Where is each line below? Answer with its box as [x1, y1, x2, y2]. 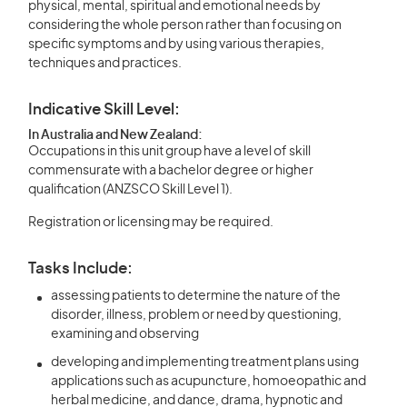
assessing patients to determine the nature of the [51, 290, 341, 303]
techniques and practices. [28, 57, 182, 70]
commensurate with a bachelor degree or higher [28, 164, 313, 177]
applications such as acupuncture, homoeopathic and [51, 375, 366, 388]
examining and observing [51, 328, 199, 341]
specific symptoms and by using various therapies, [28, 38, 324, 51]
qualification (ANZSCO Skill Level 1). [28, 184, 233, 196]
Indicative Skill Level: [28, 102, 180, 117]
